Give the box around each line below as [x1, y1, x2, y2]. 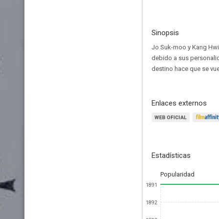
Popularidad [160, 171, 195, 178]
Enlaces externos [152, 99, 207, 108]
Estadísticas [152, 151, 191, 160]
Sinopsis [152, 28, 179, 37]
